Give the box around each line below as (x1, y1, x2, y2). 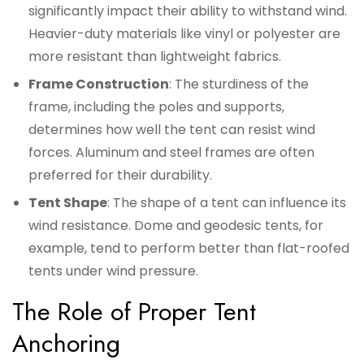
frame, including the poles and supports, (28, 97, 284, 117)
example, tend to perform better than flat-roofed (28, 239, 349, 258)
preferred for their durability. (28, 166, 212, 185)
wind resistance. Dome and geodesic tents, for (28, 216, 323, 236)
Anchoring (12, 326, 120, 362)
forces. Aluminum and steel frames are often (28, 143, 314, 162)
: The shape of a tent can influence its (107, 193, 346, 213)
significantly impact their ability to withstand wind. (28, 2, 347, 21)
